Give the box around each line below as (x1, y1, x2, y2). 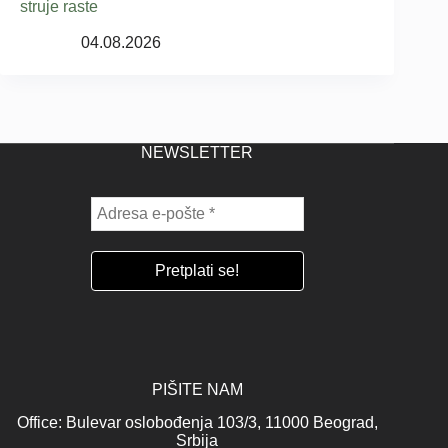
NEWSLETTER (141, 144, 254, 161)
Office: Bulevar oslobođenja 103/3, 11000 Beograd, (16, 414, 378, 431)
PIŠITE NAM (151, 381, 243, 398)
